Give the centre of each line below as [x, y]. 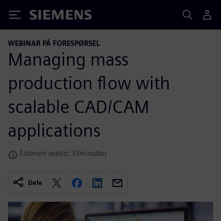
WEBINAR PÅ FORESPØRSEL [54, 43]
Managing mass [68, 59]
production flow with [89, 83]
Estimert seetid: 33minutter [63, 153]
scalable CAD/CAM [79, 106]
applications [54, 130]
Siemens [46, 17]
